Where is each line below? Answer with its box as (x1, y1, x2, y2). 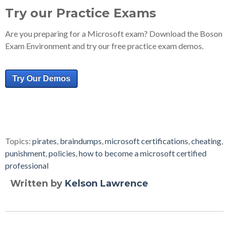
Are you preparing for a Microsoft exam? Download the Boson (5, 29, 222, 38)
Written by (10, 178, 65, 189)
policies (49, 148, 76, 158)
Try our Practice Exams (5, 6, 156, 20)
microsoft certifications (105, 136, 188, 146)
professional (5, 161, 49, 170)
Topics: (5, 136, 32, 146)
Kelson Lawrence (65, 178, 148, 189)
